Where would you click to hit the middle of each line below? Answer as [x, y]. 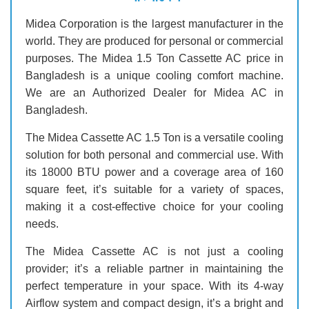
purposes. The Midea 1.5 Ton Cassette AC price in [154, 58]
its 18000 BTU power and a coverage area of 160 [154, 172]
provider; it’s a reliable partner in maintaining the [154, 269]
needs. [42, 224]
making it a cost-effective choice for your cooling [154, 207]
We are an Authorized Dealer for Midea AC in [154, 93]
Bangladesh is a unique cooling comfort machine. [154, 76]
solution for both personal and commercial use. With [154, 155]
